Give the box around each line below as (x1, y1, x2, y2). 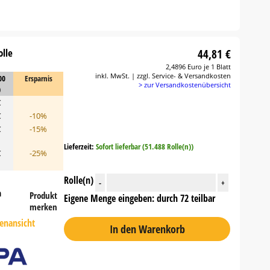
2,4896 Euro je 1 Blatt (166, 62, 231, 71)
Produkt (30, 189, 58, 201)
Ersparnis (24, 73, 52, 84)
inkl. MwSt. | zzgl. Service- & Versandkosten (95, 71, 231, 80)
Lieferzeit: (64, 141, 96, 152)
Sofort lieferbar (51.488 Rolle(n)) (96, 141, 194, 152)
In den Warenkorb (109, 222, 185, 236)
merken (30, 201, 58, 213)
